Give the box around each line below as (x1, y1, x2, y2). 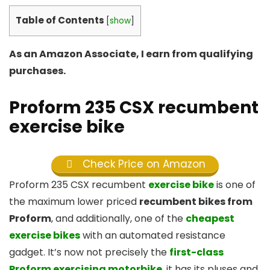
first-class (169, 245, 224, 260)
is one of (214, 178, 256, 192)
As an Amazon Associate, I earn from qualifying (9, 46, 253, 61)
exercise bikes (9, 228, 80, 243)
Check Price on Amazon (80, 156, 206, 171)
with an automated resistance (80, 228, 225, 243)
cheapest (186, 212, 234, 226)
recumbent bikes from (139, 195, 253, 209)
